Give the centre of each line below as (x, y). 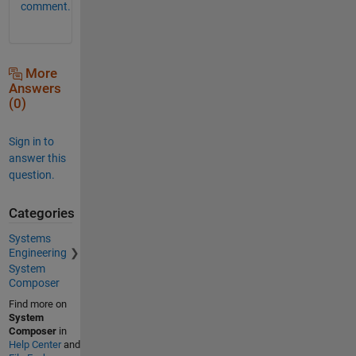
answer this (37, 158)
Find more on (37, 304)
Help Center (35, 345)
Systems (29, 239)
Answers (35, 88)
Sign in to (31, 141)
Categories (41, 213)
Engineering (37, 253)
